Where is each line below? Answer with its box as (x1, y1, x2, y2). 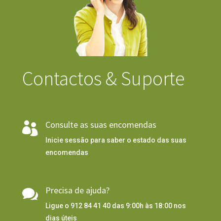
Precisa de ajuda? (45, 184, 110, 196)
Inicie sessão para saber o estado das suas (45, 136, 186, 145)
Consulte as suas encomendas (45, 119, 156, 131)
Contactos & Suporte (22, 66, 184, 91)
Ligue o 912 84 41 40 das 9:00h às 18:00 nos (45, 202, 186, 210)
